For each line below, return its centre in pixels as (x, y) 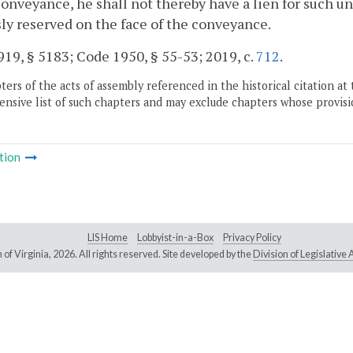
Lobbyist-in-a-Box (175, 238)
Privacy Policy (252, 238)
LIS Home (108, 238)
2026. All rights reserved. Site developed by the (152, 255)
